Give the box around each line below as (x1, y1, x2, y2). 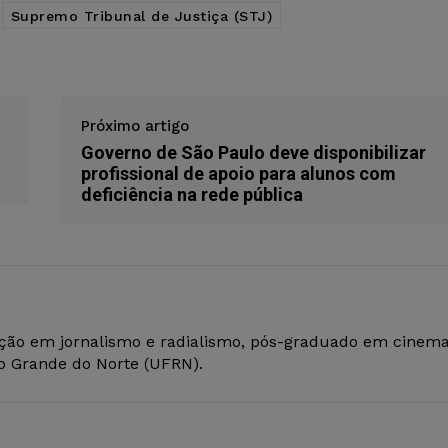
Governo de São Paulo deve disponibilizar (80, 142, 426, 164)
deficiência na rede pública (80, 184, 303, 206)
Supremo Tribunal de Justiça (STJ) (10, 8, 272, 25)
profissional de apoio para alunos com (80, 163, 396, 185)
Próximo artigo (80, 117, 189, 136)
